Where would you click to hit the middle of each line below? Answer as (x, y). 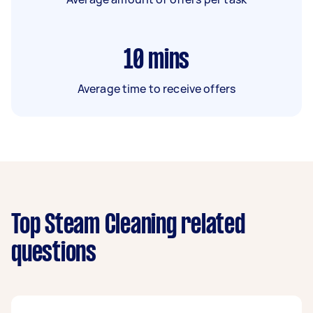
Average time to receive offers (156, 88)
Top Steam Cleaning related (128, 225)
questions (54, 253)
